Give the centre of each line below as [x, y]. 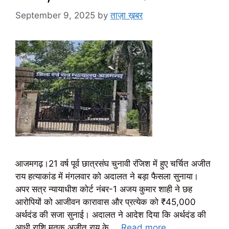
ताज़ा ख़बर [127, 16]
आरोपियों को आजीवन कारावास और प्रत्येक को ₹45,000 [106, 202]
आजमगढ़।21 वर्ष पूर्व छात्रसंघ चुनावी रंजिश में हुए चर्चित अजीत [113, 164]
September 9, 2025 [55, 16]
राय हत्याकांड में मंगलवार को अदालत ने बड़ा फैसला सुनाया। [107, 177]
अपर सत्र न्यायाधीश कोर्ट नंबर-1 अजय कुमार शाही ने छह [104, 189]
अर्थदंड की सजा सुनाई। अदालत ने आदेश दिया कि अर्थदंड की [111, 215]
